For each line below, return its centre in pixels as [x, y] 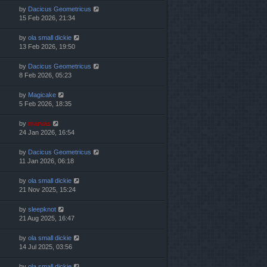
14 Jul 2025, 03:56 [46, 247]
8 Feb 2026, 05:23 [45, 75]
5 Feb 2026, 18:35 [45, 104]
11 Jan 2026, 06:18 [46, 161]
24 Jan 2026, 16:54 [47, 133]
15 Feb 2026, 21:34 [47, 18]
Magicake [42, 95]
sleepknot [42, 209]
